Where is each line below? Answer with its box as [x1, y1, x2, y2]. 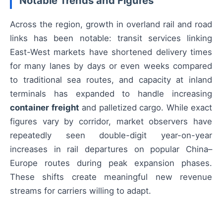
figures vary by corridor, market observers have [10, 116, 212, 127]
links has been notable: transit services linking [10, 33, 212, 44]
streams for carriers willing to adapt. [10, 186, 151, 196]
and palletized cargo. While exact [79, 103, 212, 113]
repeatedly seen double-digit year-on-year [10, 130, 212, 141]
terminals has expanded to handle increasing [10, 89, 212, 99]
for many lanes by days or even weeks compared [10, 61, 212, 71]
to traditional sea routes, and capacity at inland [10, 75, 212, 85]
